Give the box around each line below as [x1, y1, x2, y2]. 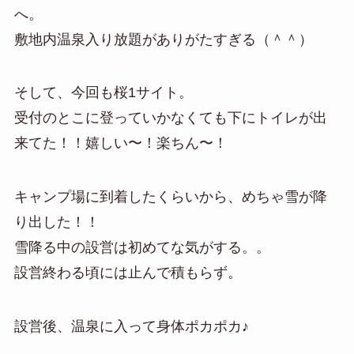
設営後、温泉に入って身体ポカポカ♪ [13, 318, 249, 335]
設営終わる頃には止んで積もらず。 [13, 265, 242, 281]
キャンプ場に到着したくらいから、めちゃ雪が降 [13, 189, 327, 205]
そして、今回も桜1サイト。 [13, 85, 193, 101]
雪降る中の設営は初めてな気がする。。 [13, 239, 270, 256]
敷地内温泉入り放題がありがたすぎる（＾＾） [13, 31, 313, 47]
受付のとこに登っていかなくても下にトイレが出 [13, 110, 327, 126]
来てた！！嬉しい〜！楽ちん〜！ [13, 135, 228, 152]
